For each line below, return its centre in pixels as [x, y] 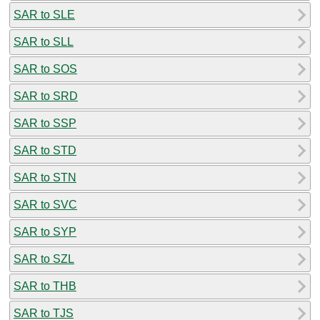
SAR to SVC [45, 204]
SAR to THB [45, 286]
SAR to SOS [45, 69]
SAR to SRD [46, 96]
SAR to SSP [45, 123]
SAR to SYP [45, 231]
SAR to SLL [44, 41]
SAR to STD [45, 150]
